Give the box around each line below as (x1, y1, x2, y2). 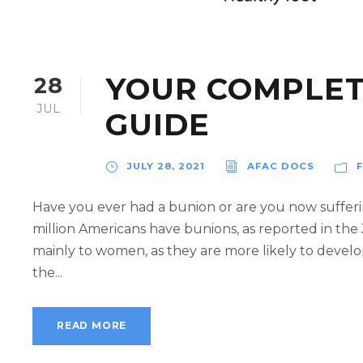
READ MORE (57, 318, 127, 331)
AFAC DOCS (247, 160, 314, 172)
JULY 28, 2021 (127, 160, 205, 172)
